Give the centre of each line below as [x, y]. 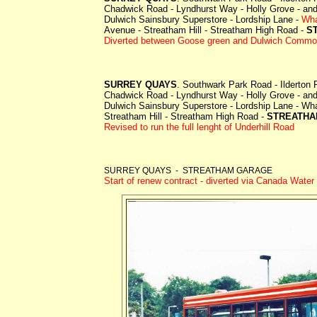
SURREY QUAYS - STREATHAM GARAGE [188, 170]
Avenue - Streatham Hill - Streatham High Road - [205, 30]
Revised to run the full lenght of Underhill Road [199, 127]
